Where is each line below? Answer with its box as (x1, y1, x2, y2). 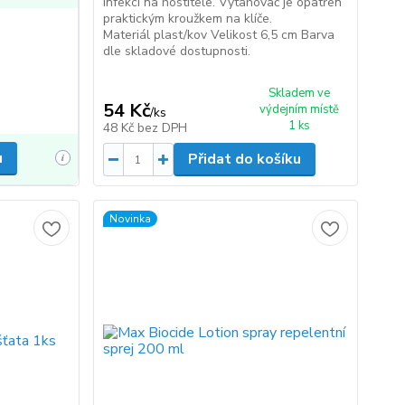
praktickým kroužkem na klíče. (102, 10, 272, 27)
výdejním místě (259, 101, 339, 118)
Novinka (108, 212, 151, 226)
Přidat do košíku (187, 149, 301, 169)
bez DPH (137, 119, 187, 137)
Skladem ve (268, 85, 330, 101)
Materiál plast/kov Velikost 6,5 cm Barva (102, 26, 334, 43)
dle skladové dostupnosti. (102, 42, 258, 60)
